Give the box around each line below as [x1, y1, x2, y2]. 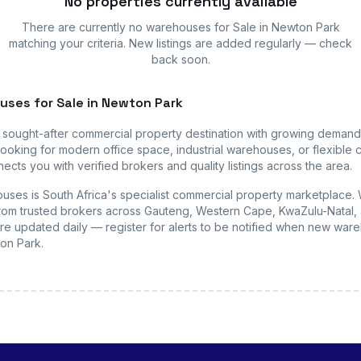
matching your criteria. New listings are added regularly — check [9, 36, 352, 50]
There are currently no [21, 20, 146, 34]
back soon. [151, 52, 210, 66]
